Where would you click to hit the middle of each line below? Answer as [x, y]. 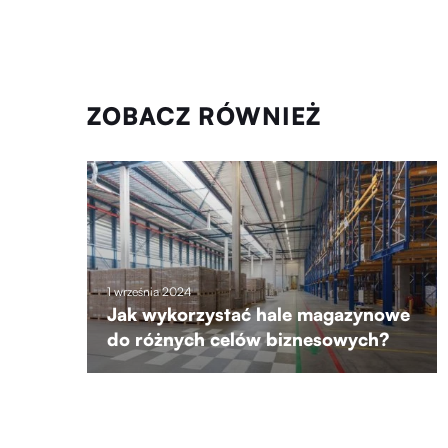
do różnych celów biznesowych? [248, 339]
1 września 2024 [149, 292]
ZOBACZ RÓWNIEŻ [204, 116]
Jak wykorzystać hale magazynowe [258, 314]
